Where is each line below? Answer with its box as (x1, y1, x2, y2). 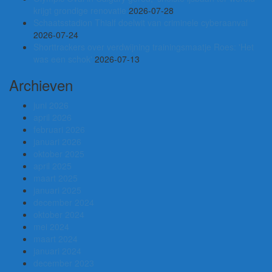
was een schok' (33, 53, 92, 66)
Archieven (9, 74, 73, 96)
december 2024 (33, 196, 94, 209)
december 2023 (33, 257, 94, 270)
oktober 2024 (33, 208, 84, 221)
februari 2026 (33, 123, 85, 136)
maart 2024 (33, 233, 78, 245)
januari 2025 (33, 184, 81, 197)
